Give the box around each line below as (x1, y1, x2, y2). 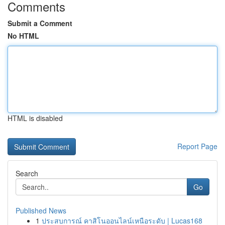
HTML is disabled (8, 113, 63, 123)
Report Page (177, 141, 217, 151)
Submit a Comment (8, 18, 72, 28)
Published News (16, 205, 66, 215)
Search (16, 168, 38, 178)
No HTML (8, 31, 39, 41)
